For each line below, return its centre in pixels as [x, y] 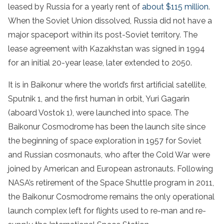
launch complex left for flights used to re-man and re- [107, 211]
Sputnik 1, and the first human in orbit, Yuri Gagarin [99, 99]
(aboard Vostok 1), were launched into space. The [98, 113]
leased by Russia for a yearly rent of [75, 7]
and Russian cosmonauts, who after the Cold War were [109, 155]
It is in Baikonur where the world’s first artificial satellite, [107, 85]
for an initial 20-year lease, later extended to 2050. [100, 63]
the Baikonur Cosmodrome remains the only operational [111, 197]
